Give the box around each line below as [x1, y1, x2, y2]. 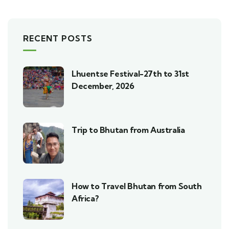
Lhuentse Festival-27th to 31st [72, 68, 190, 79]
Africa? [72, 193, 99, 203]
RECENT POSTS [23, 33, 93, 43]
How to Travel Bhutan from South [72, 180, 202, 191]
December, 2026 [72, 80, 134, 91]
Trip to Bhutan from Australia [72, 124, 185, 135]
